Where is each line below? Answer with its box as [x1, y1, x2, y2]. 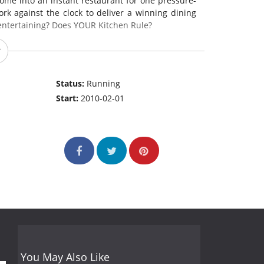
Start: [56, 93, 81, 104]
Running [87, 78, 121, 90]
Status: [56, 78, 87, 90]
